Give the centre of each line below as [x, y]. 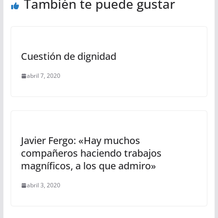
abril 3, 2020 [43, 185]
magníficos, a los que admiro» [88, 166]
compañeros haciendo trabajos [91, 153]
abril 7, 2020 [43, 76]
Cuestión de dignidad [68, 56]
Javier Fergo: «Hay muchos [80, 140]
